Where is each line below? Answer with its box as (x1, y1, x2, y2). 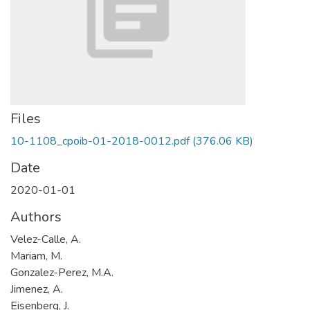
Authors (10, 208, 62, 226)
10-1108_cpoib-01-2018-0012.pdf (10, 134, 190, 149)
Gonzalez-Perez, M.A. (10, 265, 113, 280)
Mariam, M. (10, 248, 62, 264)
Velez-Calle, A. (10, 232, 81, 247)
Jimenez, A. (10, 282, 63, 297)
